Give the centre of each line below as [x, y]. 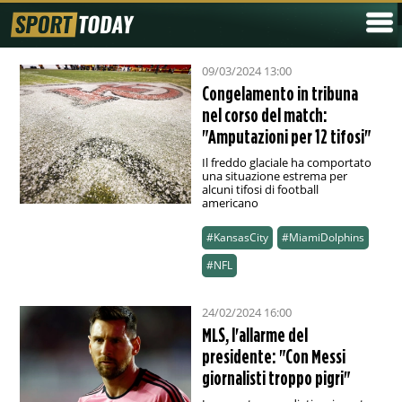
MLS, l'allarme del [254, 335]
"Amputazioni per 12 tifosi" [286, 137]
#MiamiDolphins [323, 238]
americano [230, 203]
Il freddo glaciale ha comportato [286, 163]
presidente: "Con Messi [273, 357]
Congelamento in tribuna [280, 94]
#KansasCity [237, 238]
